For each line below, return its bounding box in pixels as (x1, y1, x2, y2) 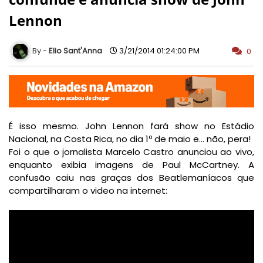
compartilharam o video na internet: (9, 184, 167, 197)
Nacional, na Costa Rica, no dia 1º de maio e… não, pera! (9, 133, 251, 146)
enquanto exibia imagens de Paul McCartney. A (9, 159, 254, 171)
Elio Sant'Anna (49, 45, 102, 56)
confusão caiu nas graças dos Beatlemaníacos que (9, 171, 254, 184)
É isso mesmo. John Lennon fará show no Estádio (9, 120, 254, 133)
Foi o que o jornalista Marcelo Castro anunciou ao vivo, (9, 146, 254, 159)
